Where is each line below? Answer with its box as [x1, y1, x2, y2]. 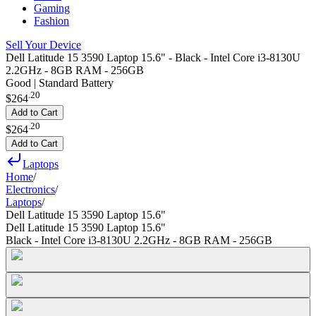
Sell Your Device [6, 39, 81, 51]
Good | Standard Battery [6, 77, 114, 89]
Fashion [34, 15, 69, 27]
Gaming [34, 2, 70, 14]
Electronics [6, 183, 55, 195]
